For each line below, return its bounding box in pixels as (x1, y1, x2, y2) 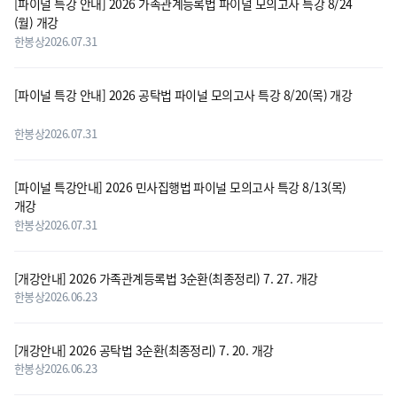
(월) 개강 (14, 12, 62, 31)
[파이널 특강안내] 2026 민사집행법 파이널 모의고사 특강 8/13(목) (14, 177, 346, 196)
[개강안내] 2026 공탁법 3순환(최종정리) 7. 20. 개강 (14, 341, 277, 359)
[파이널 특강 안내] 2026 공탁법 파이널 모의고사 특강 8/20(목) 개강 (14, 86, 353, 104)
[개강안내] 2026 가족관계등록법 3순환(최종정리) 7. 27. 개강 (14, 269, 321, 287)
